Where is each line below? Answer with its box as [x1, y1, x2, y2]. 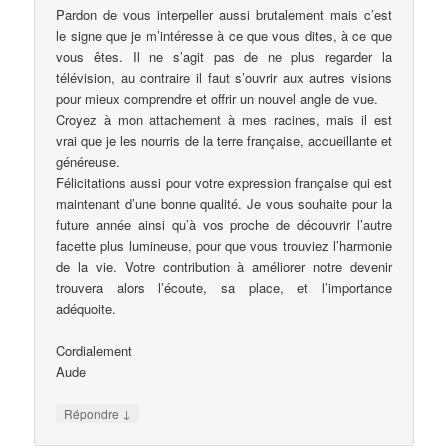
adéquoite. [56, 298, 117, 318]
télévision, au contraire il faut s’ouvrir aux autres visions [56, 67, 392, 87]
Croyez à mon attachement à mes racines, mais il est [56, 109, 392, 129]
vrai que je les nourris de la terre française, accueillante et [56, 130, 392, 150]
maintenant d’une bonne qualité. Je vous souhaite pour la [56, 193, 392, 213]
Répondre [64, 404, 123, 422]
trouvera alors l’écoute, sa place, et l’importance [56, 277, 392, 297]
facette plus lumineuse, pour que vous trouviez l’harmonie [56, 235, 392, 255]
